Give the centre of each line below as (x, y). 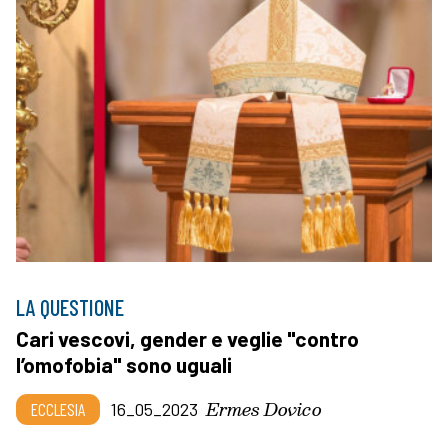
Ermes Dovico (264, 408)
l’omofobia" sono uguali (124, 364)
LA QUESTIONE (70, 306)
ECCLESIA (58, 408)
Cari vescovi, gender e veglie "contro (187, 338)
